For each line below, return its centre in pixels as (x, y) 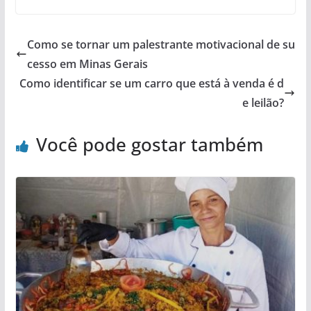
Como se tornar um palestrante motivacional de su (161, 44)
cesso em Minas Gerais (87, 64)
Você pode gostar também (149, 144)
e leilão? (263, 102)
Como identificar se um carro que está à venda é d (152, 83)
